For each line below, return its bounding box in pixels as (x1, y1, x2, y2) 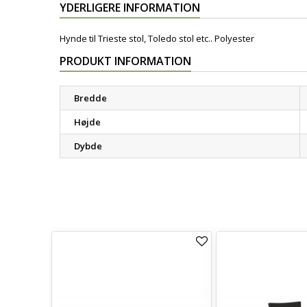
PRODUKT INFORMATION (60, 53, 191, 69)
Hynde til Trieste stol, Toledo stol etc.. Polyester (60, 32, 254, 45)
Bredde (74, 92, 107, 104)
